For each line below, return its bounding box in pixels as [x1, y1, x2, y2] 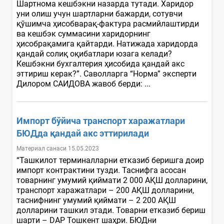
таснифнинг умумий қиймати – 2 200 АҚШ [16, 195, 176, 205]
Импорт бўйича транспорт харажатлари [16, 115, 185, 126]
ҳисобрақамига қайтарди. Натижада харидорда [16, 38, 198, 48]
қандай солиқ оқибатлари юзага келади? [16, 48, 172, 58]
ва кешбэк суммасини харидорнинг [16, 28, 150, 38]
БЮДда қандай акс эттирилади [16, 127, 149, 138]
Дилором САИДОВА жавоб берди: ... [16, 78, 152, 88]
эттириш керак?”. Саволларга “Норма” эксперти [16, 68, 196, 78]
